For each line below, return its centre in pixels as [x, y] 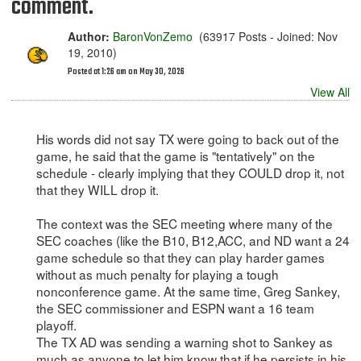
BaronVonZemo [153, 36]
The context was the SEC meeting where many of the [184, 224]
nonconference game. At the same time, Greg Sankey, [188, 291]
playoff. [56, 325]
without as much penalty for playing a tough [157, 274]
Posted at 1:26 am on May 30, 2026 [126, 72]
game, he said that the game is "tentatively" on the [175, 156]
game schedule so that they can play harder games [180, 257]
